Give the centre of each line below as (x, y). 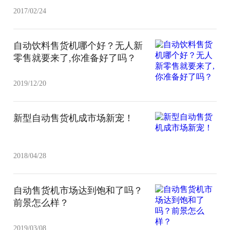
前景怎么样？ (41, 203)
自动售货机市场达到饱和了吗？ (78, 190)
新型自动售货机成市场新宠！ (74, 118)
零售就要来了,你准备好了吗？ (75, 58)
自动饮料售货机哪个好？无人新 (78, 45)
